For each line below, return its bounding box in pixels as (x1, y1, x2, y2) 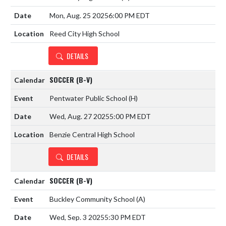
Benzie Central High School (49, 130, 135, 139)
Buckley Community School (49, 194, 136, 203)
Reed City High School (49, 29, 120, 38)
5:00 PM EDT (109, 111, 151, 121)
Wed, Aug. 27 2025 (49, 111, 109, 121)
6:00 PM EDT (108, 11, 150, 20)
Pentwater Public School (49, 93, 129, 102)
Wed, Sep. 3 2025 (49, 212, 104, 221)
